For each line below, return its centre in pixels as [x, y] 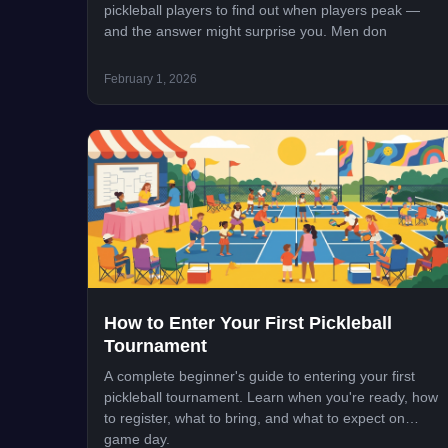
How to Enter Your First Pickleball [248, 322]
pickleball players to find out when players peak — [262, 10]
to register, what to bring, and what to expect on [254, 417]
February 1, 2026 [150, 79]
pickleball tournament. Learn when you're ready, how [271, 396]
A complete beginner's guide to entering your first [259, 375]
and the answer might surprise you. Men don [245, 31]
